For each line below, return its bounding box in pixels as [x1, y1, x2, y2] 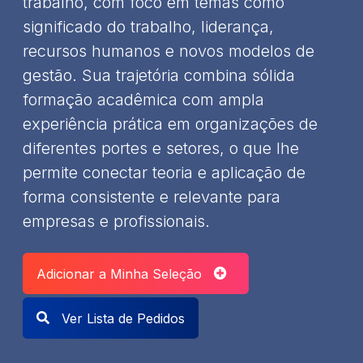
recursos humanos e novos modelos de [23, 41, 314, 61]
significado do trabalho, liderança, [23, 16, 274, 36]
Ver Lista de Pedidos [58, 310, 185, 327]
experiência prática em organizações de [23, 113, 318, 134]
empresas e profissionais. [23, 211, 210, 231]
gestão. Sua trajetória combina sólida [23, 65, 295, 85]
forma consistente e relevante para [23, 186, 280, 207]
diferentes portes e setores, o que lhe [23, 138, 299, 158]
